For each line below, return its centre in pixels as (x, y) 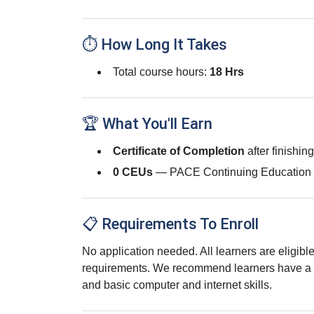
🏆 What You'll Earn (147, 124)
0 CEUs (133, 172)
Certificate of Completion (179, 151)
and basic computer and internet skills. (177, 285)
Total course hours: (161, 72)
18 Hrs (227, 72)
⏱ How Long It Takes (155, 45)
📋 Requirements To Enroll (170, 224)
